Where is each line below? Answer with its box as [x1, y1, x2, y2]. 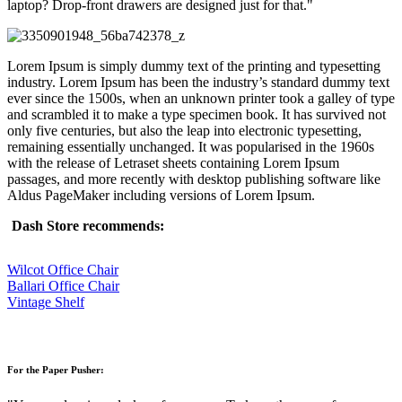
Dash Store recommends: [12, 217, 164, 233]
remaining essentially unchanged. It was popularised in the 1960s [7, 138, 374, 154]
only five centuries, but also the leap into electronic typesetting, [7, 122, 362, 138]
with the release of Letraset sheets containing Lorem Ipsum [7, 154, 339, 170]
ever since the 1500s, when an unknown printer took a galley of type [7, 90, 395, 106]
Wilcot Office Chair [7, 261, 118, 277]
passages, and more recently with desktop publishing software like [7, 170, 380, 187]
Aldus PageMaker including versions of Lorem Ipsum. [7, 187, 315, 203]
